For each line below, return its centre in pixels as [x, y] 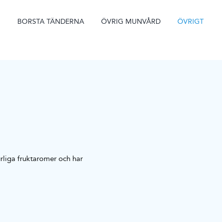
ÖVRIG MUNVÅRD [131, 21]
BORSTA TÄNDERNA [51, 21]
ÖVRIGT [191, 21]
